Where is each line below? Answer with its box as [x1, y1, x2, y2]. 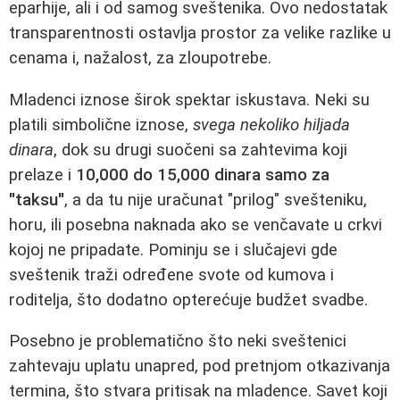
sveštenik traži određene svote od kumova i [9, 264, 334, 285]
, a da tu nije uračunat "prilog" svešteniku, [64, 189, 367, 210]
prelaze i [9, 164, 76, 185]
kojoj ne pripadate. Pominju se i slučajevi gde [9, 239, 337, 260]
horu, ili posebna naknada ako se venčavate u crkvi [9, 214, 382, 235]
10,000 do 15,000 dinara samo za [76, 164, 329, 185]
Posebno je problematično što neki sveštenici [9, 331, 346, 352]
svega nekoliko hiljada [193, 114, 350, 135]
